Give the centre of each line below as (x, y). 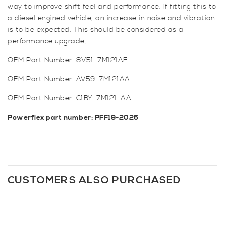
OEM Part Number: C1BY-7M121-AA (69, 99)
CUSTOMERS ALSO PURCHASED (94, 181)
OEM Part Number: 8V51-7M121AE (68, 61)
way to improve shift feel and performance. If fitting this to (112, 7)
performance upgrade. (47, 41)
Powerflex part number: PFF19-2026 (73, 118)
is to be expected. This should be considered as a (96, 30)
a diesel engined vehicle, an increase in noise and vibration (111, 18)
